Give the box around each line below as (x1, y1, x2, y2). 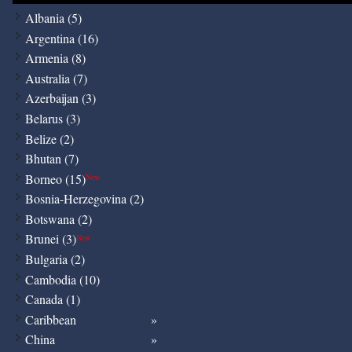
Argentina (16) (24, 29, 98, 46)
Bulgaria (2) (24, 251, 85, 268)
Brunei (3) (24, 230, 76, 247)
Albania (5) (24, 9, 82, 26)
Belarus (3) (24, 109, 80, 126)
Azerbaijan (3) (24, 90, 96, 107)
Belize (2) (24, 130, 74, 147)
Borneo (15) (24, 170, 86, 187)
